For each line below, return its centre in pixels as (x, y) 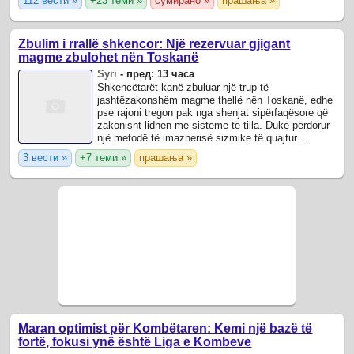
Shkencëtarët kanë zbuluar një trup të (183, 87)
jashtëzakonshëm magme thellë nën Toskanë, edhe (215, 100)
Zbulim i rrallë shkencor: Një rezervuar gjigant (154, 43)
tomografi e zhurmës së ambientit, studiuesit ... (206, 150)
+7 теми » (104, 157)
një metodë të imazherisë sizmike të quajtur (198, 137)
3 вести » (45, 157)
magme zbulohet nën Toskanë (109, 57)
